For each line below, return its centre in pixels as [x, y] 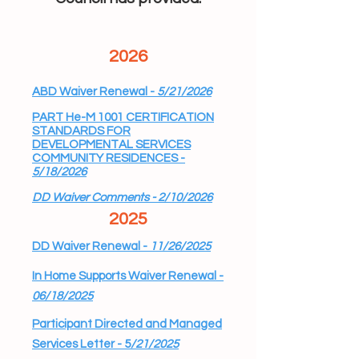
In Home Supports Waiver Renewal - [128, 276]
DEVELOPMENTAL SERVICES [111, 145]
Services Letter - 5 [81, 344]
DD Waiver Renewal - [91, 246]
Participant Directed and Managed [127, 324]
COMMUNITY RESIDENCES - [109, 158]
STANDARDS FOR [81, 131]
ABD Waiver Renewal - [95, 92]
